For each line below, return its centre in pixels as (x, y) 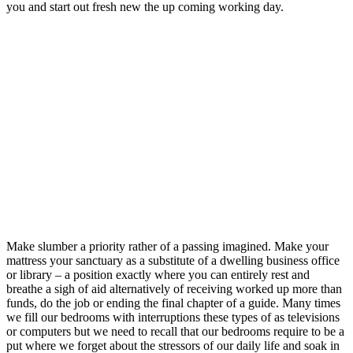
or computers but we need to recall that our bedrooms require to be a (175, 332)
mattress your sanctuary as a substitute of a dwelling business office (173, 261)
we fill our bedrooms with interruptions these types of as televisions (173, 318)
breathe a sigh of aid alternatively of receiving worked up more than (174, 289)
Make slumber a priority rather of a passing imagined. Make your (167, 247)
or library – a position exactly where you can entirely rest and (158, 275)
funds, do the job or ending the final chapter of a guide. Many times (173, 303)
